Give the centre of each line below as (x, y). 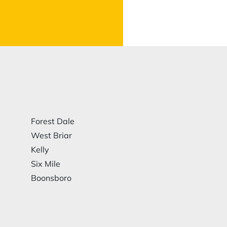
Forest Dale (52, 121)
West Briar (51, 135)
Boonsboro (51, 178)
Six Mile (45, 164)
